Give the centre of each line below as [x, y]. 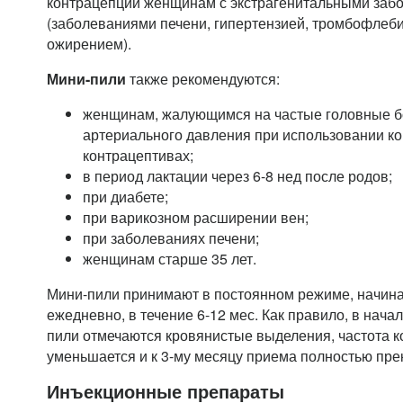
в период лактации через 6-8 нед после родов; [237, 176]
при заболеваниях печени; [171, 238]
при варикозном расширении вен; [196, 217]
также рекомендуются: [203, 79]
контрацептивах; [138, 155]
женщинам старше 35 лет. [170, 259]
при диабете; [125, 197]
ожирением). [89, 44]
